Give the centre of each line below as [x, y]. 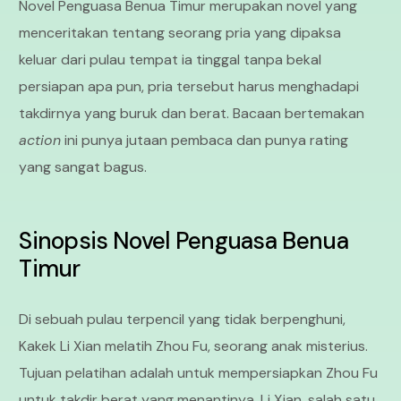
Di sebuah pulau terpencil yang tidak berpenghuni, [183, 320]
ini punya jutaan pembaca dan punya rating [205, 141]
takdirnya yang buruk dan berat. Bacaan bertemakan [192, 114]
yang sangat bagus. [83, 167]
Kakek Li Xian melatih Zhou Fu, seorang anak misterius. [194, 346]
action [40, 141]
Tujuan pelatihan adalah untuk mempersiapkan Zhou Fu [199, 373]
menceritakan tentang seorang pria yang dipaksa [180, 33]
